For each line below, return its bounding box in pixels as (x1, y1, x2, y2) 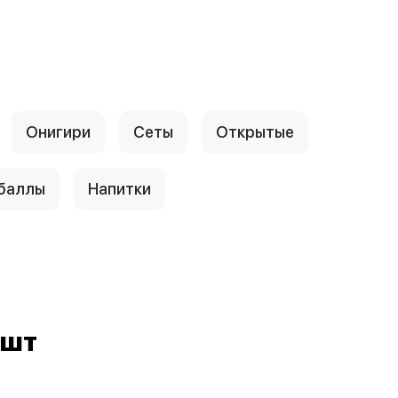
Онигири (26, 123, 91, 141)
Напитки (88, 179, 151, 198)
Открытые (216, 123, 294, 141)
